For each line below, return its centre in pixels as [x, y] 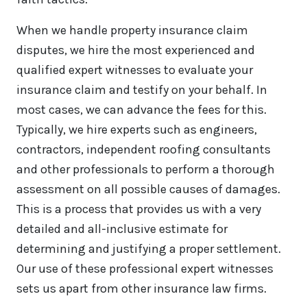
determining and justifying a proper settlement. [149, 249]
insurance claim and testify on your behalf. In [142, 90]
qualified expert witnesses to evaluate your [135, 70]
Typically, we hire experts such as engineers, [137, 130]
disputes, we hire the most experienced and [136, 50]
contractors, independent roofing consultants [144, 150]
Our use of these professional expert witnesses [145, 269]
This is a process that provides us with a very [139, 209]
